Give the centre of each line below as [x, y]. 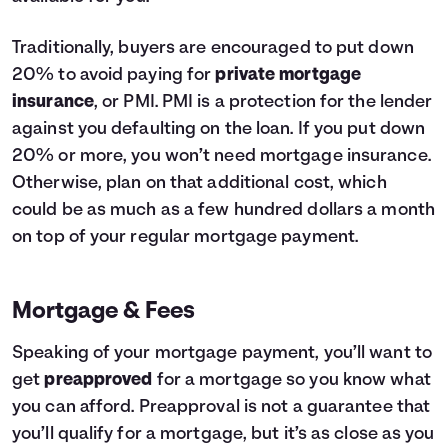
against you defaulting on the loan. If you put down [219, 129]
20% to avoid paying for [114, 75]
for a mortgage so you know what [291, 380]
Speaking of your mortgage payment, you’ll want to [222, 353]
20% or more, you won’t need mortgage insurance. [221, 156]
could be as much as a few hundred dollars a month [223, 210]
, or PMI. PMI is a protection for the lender [263, 102]
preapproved [98, 380]
